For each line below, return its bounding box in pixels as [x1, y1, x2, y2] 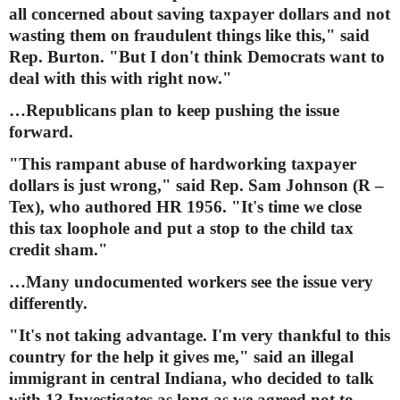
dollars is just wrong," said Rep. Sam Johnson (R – [9, 175, 384, 195]
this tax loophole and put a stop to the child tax [9, 218, 354, 237]
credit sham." [9, 239, 108, 259]
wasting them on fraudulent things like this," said [9, 25, 370, 45]
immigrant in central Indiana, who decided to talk [9, 368, 374, 387]
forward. [9, 121, 73, 141]
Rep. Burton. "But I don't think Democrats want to [9, 46, 385, 66]
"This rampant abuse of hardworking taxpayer [9, 154, 356, 173]
